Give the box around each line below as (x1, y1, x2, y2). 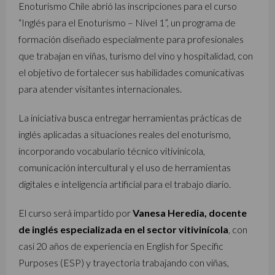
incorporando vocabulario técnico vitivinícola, (18, 144, 205, 157)
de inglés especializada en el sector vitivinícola (18, 223, 228, 235)
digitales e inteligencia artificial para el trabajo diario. (18, 177, 231, 190)
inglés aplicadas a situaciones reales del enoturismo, (18, 128, 231, 140)
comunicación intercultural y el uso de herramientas (18, 161, 231, 173)
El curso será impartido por (18, 206, 133, 219)
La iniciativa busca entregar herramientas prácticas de (18, 111, 242, 123)
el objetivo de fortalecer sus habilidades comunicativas (18, 66, 244, 78)
